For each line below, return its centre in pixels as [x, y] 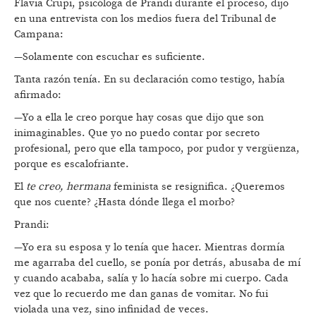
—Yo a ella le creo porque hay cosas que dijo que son [139, 117]
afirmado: [41, 95]
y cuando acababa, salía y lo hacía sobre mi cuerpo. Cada [151, 278]
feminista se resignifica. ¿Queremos [198, 186]
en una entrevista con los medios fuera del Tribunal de [145, 18]
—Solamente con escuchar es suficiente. [111, 56]
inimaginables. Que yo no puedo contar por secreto [137, 133]
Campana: [40, 34]
